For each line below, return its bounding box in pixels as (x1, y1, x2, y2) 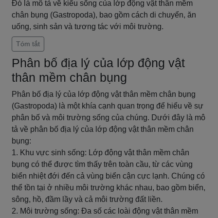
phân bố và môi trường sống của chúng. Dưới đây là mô (12, 113, 205, 122)
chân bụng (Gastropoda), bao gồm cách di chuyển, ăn (12, 11, 196, 19)
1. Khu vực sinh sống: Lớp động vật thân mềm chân (12, 148, 189, 157)
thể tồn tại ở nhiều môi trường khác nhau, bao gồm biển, (12, 183, 205, 192)
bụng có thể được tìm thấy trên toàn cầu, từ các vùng (12, 160, 193, 168)
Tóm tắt (16, 40, 40, 48)
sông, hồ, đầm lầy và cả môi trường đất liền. (12, 195, 163, 203)
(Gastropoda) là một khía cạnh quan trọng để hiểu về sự (12, 102, 203, 110)
